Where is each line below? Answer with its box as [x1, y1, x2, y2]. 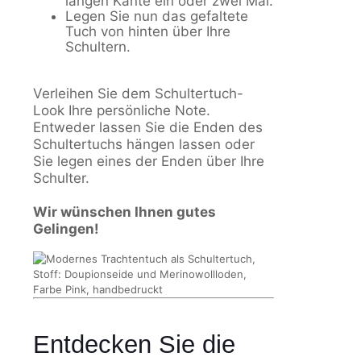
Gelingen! [33, 221, 99, 238]
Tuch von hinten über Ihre [65, 23, 230, 40]
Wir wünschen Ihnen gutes [33, 204, 216, 221]
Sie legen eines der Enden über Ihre [33, 153, 264, 170]
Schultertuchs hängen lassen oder [33, 136, 255, 153]
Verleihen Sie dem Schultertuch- [33, 85, 243, 102]
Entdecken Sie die [33, 330, 235, 359]
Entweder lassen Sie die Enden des [33, 119, 263, 136]
